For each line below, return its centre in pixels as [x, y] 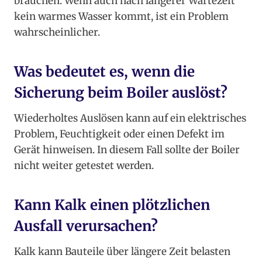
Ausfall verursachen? [86, 226]
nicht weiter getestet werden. [84, 166]
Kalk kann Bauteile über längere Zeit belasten [122, 252]
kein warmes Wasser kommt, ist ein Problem [121, 17]
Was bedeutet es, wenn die [104, 72]
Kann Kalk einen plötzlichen [112, 205]
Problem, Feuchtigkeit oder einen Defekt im [119, 134]
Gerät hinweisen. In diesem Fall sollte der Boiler [127, 150]
